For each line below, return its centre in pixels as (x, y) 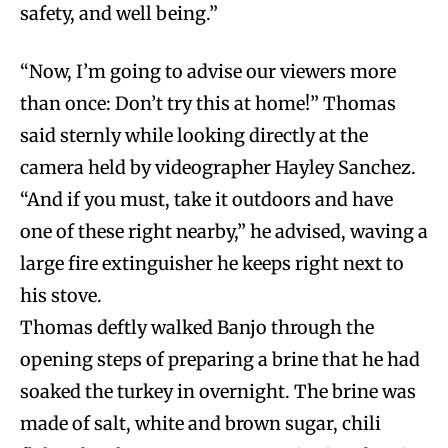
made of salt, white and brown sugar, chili (200, 423)
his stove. (61, 295)
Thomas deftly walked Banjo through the (197, 327)
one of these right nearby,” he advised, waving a (224, 231)
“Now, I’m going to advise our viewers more (208, 71)
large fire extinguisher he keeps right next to (212, 263)
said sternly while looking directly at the (194, 135)
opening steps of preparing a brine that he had (220, 359)
